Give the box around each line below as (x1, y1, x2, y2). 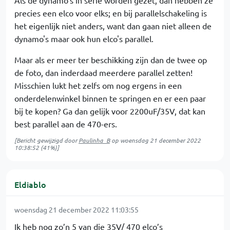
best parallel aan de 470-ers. (14, 119, 117, 129)
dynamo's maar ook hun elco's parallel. (14, 33, 154, 44)
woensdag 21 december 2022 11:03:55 (14, 205, 139, 214)
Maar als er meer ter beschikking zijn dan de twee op (14, 54, 207, 65)
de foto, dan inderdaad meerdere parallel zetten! (14, 67, 193, 78)
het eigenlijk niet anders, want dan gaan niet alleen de (14, 21, 212, 31)
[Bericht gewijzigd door (14, 136, 79, 144)
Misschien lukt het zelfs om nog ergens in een (14, 80, 182, 90)
